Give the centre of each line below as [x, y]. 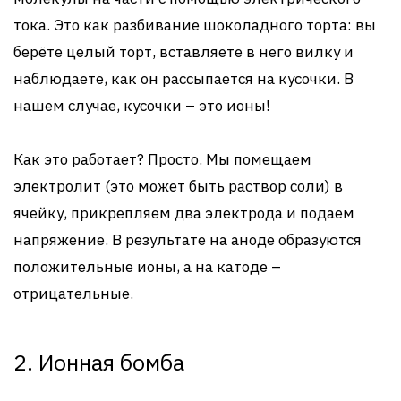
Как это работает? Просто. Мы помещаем [162, 159]
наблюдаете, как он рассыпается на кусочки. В [183, 79]
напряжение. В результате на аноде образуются [188, 240]
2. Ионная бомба [99, 362]
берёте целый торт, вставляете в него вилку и [183, 52]
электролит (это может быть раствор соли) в [178, 186]
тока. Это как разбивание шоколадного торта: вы [195, 25]
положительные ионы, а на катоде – [147, 267]
